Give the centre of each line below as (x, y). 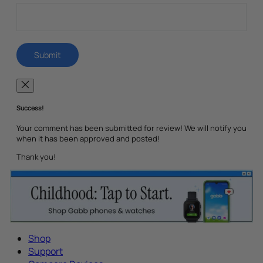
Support (45, 251)
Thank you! (36, 156)
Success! (30, 107)
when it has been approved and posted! (88, 138)
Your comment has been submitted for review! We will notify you (131, 128)
